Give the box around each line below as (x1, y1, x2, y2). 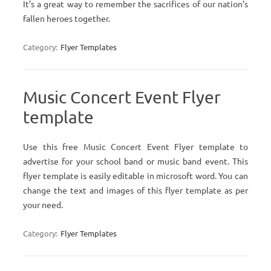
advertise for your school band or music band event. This (23, 155, 248, 166)
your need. (23, 199, 63, 210)
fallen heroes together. (23, 13, 110, 24)
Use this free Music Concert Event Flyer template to (23, 141, 248, 152)
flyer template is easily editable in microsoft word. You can (23, 170, 248, 181)
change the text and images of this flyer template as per (23, 184, 248, 195)
